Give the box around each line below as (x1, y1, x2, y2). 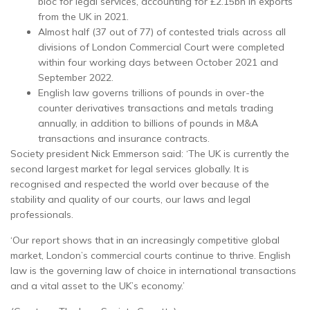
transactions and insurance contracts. (38, 131, 210, 145)
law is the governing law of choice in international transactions (10, 264, 296, 277)
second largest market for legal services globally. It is (10, 162, 249, 175)
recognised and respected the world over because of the (10, 177, 269, 190)
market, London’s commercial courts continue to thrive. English (10, 248, 291, 262)
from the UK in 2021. (38, 10, 129, 23)
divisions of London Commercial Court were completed (38, 40, 284, 53)
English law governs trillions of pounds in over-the (38, 86, 264, 99)
